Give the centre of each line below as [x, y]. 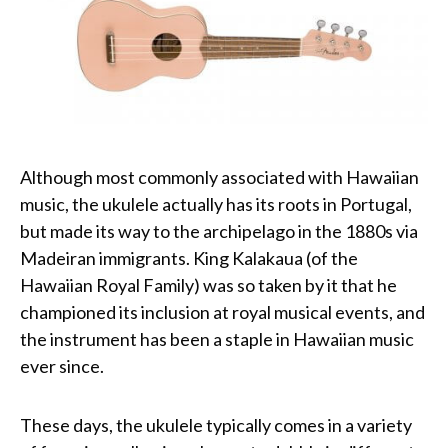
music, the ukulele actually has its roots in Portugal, [216, 204]
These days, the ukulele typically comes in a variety [216, 425]
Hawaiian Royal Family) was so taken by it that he [208, 285]
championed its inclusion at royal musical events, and [222, 312]
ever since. [62, 366]
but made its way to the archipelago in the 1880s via [219, 231]
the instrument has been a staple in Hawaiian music [217, 339]
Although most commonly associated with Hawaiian [219, 177]
